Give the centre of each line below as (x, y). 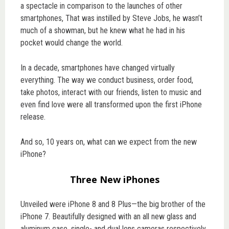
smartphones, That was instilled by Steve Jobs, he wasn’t (111, 18)
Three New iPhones (114, 179)
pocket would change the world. (72, 42)
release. (33, 117)
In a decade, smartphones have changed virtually (98, 67)
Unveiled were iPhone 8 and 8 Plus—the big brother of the (113, 204)
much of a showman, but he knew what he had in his (103, 30)
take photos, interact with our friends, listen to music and (111, 92)
